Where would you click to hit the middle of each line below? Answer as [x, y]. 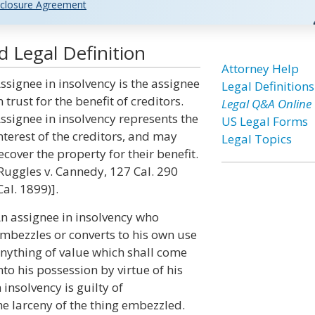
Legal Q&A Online [266, 104]
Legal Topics [256, 139]
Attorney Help [260, 69]
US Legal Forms [264, 121]
